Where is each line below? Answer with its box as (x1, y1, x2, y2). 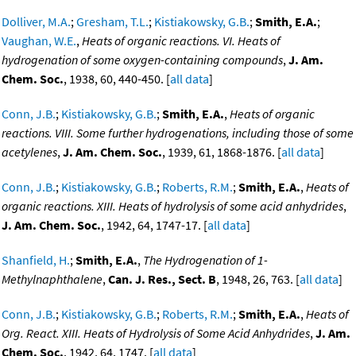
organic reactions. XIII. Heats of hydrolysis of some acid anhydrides (2, 198, 343, 215)
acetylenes (2, 144, 57, 161)
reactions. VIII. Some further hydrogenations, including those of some (2, 125, 354, 141)
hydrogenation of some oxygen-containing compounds (2, 52, 283, 68)
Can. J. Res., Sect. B (108, 271, 216, 288)
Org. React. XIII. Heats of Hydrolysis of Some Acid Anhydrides (2, 325, 310, 342)
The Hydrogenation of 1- (143, 252, 268, 269)
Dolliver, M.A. (2, 14, 71, 30)
